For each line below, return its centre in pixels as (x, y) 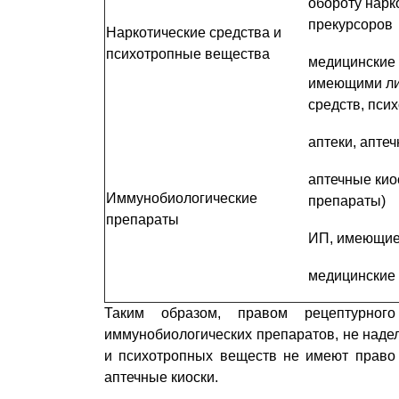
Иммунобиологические (182, 198)
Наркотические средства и (194, 33)
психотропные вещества (188, 54)
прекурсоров (350, 24)
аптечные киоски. (161, 377)
